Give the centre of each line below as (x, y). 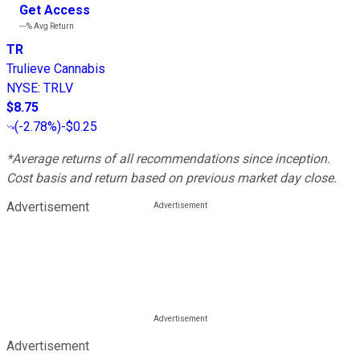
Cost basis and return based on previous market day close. (172, 178)
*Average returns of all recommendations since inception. (168, 158)
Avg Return (53, 26)
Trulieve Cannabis (56, 68)
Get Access (55, 10)
